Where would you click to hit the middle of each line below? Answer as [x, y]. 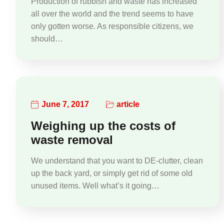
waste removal [72, 139]
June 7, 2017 [65, 104]
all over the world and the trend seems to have [112, 13]
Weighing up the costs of [103, 125]
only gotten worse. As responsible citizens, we [112, 26]
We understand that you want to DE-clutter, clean [117, 160]
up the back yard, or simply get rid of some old [112, 173]
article [128, 104]
